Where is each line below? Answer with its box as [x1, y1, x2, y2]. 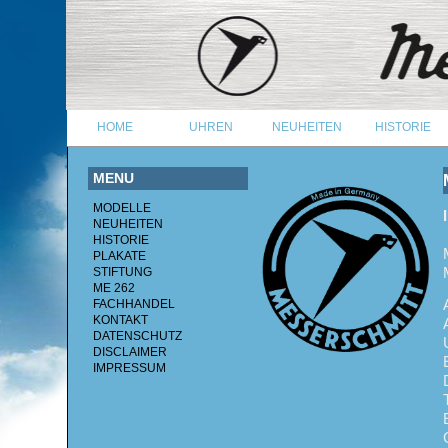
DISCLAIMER [93, 345, 167, 359]
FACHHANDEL [93, 297, 175, 311]
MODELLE [93, 201, 151, 215]
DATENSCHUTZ [93, 329, 182, 343]
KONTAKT [93, 313, 148, 327]
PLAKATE [93, 249, 146, 263]
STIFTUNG [93, 265, 152, 279]
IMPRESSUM [93, 361, 166, 375]
